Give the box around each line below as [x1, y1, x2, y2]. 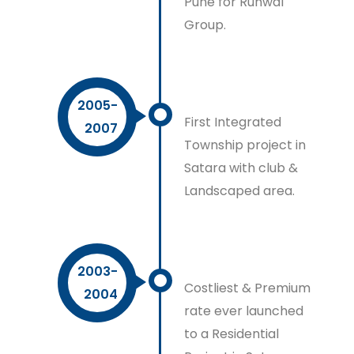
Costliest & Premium [184, 279, 311, 297]
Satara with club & [184, 159, 299, 177]
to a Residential [184, 325, 280, 343]
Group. [184, 16, 227, 34]
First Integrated [184, 113, 282, 131]
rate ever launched [184, 302, 304, 320]
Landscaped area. [184, 182, 296, 200]
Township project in [184, 136, 307, 154]
